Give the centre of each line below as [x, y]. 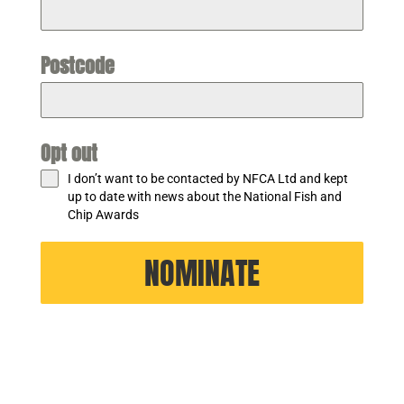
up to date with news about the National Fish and [204, 197]
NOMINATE [202, 273]
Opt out [69, 153]
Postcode [77, 65]
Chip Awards [104, 215]
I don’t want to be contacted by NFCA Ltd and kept [207, 179]
